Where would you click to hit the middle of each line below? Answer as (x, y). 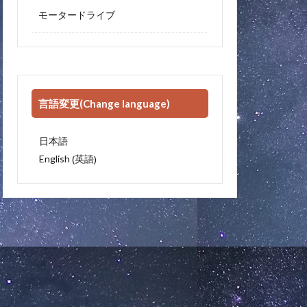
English (54, 159)
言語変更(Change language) (104, 103)
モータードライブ (77, 14)
